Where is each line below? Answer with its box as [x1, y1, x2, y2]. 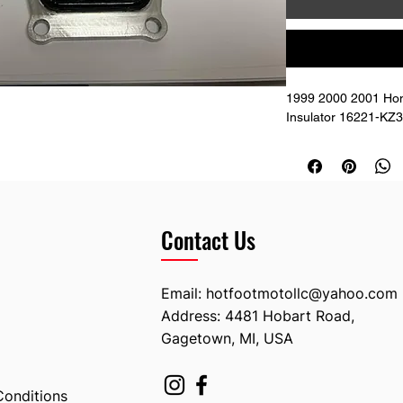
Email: [161, 283, 206, 302]
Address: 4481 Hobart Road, [161, 306, 354, 325]
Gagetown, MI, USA [161, 328, 293, 347]
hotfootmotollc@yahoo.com [206, 283, 398, 302]
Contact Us [161, 222, 255, 256]
